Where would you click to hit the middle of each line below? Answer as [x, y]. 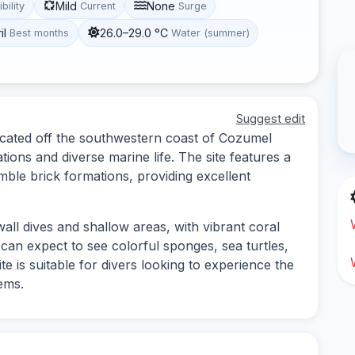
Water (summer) [210, 32]
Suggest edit [271, 118]
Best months [40, 32]
